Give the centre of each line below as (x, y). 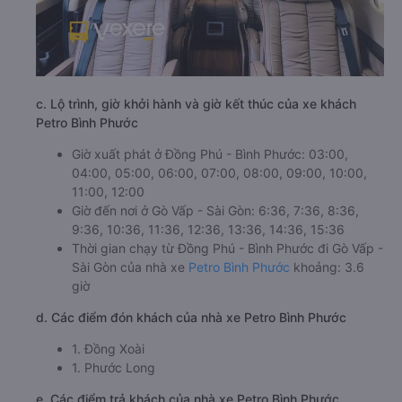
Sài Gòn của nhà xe (130, 267)
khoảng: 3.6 (327, 267)
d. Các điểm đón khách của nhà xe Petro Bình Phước (191, 317)
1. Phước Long (114, 367)
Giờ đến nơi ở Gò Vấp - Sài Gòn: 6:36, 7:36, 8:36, (215, 210)
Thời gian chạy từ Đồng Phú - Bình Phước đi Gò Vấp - (227, 248)
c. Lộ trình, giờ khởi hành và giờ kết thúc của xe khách (196, 104)
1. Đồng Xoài (108, 349)
